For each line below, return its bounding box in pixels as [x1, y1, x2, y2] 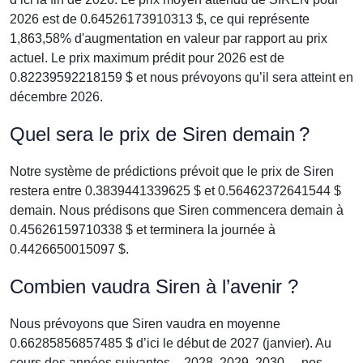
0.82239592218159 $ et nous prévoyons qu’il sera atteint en [10, 70, 353, 84]
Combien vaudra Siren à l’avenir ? [10, 275, 298, 297]
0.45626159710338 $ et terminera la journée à [10, 223, 275, 237]
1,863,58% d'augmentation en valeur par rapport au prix [10, 32, 327, 45]
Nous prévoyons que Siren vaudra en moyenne [10, 317, 280, 331]
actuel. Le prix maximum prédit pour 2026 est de [10, 51, 284, 65]
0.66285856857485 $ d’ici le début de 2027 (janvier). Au [10, 336, 331, 350]
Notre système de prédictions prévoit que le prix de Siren [10, 164, 334, 178]
